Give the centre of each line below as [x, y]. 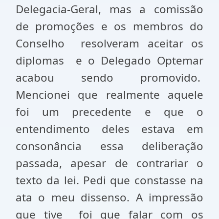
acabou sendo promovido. [109, 77]
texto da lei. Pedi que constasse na [109, 180]
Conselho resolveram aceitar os [109, 43]
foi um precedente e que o [109, 112]
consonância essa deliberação [109, 146]
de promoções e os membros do [109, 26]
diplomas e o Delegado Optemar [109, 60]
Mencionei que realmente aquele [109, 95]
